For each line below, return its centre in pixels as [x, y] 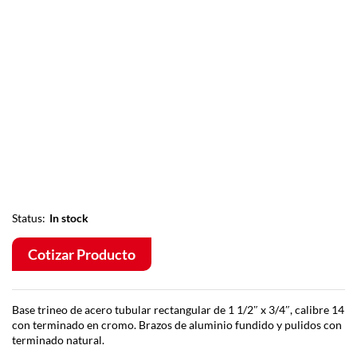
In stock [69, 218]
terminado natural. [58, 339]
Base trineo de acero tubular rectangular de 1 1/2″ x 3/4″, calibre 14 [178, 309]
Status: [29, 218]
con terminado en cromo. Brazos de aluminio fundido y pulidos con [177, 324]
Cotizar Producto [82, 254]
